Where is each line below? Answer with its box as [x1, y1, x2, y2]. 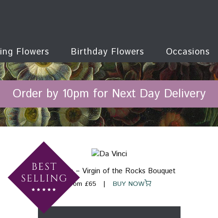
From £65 [67, 179, 96, 189]
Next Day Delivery [111, 86, 206, 102]
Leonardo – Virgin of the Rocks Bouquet [42, 166, 176, 177]
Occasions [165, 46, 213, 58]
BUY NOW [106, 179, 145, 189]
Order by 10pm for [12, 86, 112, 102]
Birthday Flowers [71, 46, 144, 58]
